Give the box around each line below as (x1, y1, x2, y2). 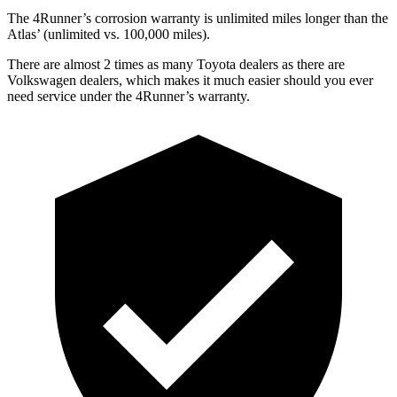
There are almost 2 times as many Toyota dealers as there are (7, 56, 345, 72)
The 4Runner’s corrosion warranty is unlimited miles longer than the (7, 10, 388, 26)
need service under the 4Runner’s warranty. (7, 88, 250, 104)
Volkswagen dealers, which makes (7, 72, 199, 88)
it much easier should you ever (199, 72, 373, 88)
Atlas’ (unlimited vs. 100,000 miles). (7, 26, 210, 42)
